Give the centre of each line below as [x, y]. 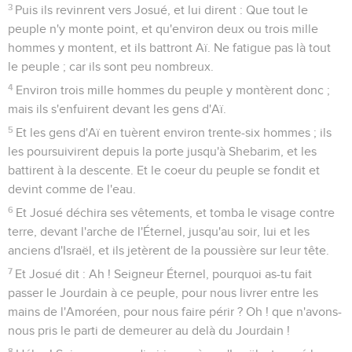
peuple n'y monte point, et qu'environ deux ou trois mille [163, 29]
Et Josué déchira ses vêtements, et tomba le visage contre [176, 213]
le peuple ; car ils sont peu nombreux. [111, 66]
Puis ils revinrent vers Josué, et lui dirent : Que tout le [162, 10]
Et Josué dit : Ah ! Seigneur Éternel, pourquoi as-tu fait [164, 274]
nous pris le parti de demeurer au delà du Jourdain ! [149, 330]
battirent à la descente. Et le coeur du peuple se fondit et [164, 170]
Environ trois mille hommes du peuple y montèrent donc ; [173, 90]
